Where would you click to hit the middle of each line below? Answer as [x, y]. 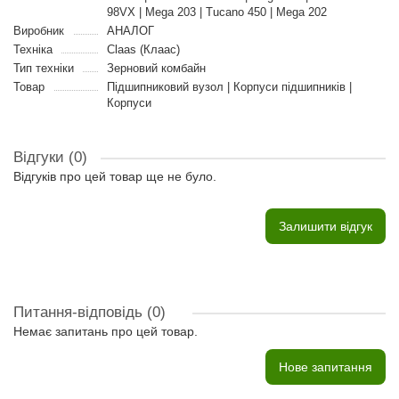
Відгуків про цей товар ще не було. [115, 176]
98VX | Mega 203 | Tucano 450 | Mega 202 [216, 12]
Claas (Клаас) [143, 49]
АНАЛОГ [130, 31]
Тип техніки [44, 68]
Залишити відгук [326, 226]
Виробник [39, 31]
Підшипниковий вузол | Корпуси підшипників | [229, 87]
